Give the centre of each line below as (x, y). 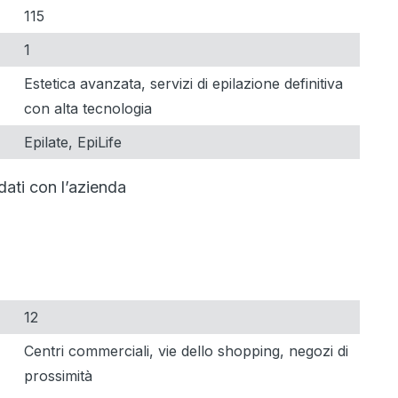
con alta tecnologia (88, 108)
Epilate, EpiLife (73, 142)
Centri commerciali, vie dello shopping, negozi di (186, 350)
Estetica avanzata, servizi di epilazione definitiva (183, 83)
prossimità (58, 375)
